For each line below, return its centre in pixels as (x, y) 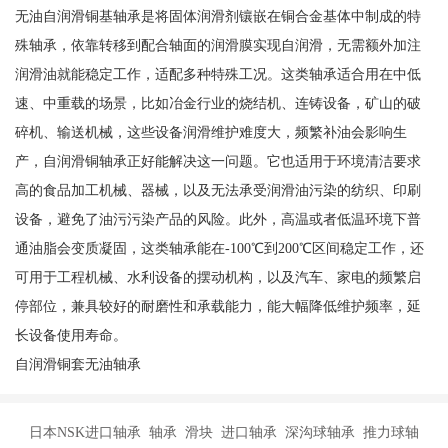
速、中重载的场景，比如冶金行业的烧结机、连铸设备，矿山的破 (217, 103)
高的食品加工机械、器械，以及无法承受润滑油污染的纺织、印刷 (217, 190)
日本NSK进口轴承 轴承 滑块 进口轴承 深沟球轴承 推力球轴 (224, 432)
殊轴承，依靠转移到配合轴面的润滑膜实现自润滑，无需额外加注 (217, 45)
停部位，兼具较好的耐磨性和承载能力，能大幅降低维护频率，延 (217, 306)
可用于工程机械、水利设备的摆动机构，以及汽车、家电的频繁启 (217, 277)
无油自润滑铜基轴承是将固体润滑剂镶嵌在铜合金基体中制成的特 (217, 16)
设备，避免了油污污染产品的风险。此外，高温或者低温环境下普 (217, 219)
